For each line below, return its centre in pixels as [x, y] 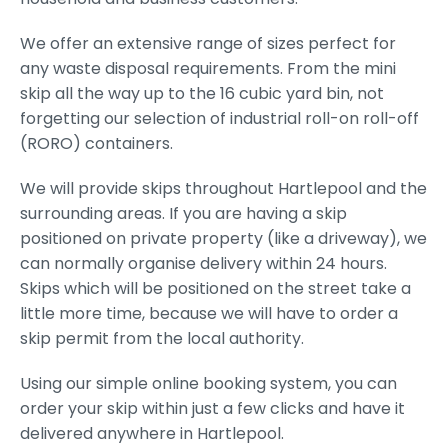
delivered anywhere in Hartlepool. [152, 434]
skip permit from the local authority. [162, 339]
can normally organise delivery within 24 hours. [203, 264]
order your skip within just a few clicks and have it [212, 409]
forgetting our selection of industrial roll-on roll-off [219, 119]
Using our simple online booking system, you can [208, 384]
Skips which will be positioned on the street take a [215, 289]
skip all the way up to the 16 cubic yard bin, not [202, 94]
